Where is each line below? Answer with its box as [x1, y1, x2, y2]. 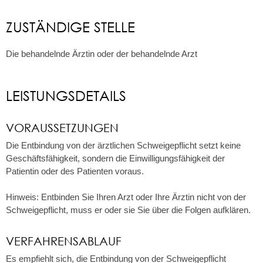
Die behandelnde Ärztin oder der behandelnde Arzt [6, 49, 197, 59]
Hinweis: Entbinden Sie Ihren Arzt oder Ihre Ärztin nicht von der [6, 192, 246, 203]
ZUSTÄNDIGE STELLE [6, 17, 135, 35]
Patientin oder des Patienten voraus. [6, 166, 144, 176]
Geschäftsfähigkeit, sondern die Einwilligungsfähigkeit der [6, 153, 225, 163]
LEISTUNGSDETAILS [6, 86, 126, 104]
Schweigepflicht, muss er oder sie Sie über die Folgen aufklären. [6, 205, 251, 215]
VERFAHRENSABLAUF [6, 234, 122, 248]
